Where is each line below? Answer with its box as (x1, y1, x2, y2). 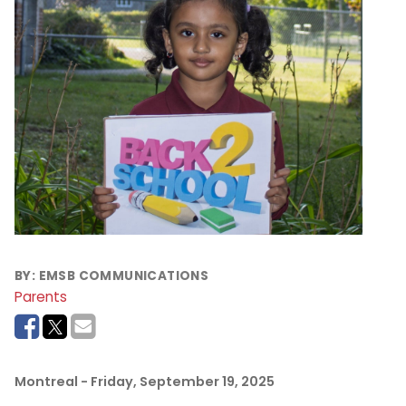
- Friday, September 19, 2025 (81, 372, 275, 391)
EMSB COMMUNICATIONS (38, 267, 209, 285)
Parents (14, 286, 67, 306)
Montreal (14, 372, 78, 391)
